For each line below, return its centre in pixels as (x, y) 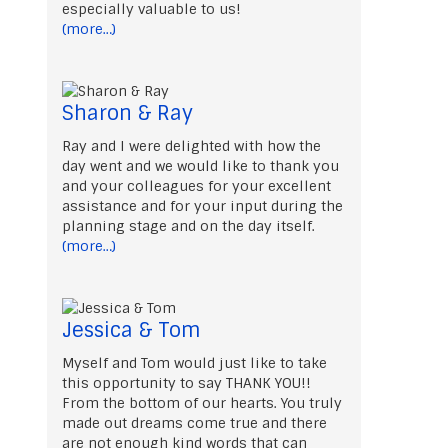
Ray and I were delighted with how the (192, 145)
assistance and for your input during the (203, 205)
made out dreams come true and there (195, 422)
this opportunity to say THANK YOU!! (187, 382)
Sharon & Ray (128, 112)
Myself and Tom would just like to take (195, 362)
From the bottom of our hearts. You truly (202, 402)
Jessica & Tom (132, 329)
